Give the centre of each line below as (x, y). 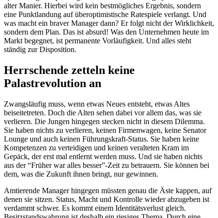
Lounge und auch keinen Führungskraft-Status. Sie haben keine (101, 139)
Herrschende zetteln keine (69, 70)
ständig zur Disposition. (40, 49)
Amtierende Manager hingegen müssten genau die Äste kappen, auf (108, 190)
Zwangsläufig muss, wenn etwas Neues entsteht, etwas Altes (97, 104)
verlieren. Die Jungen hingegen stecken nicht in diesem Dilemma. (104, 121)
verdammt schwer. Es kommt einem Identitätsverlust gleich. (95, 208)
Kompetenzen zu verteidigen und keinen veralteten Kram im (96, 147)
